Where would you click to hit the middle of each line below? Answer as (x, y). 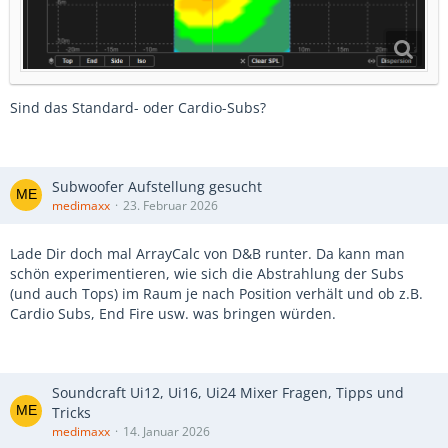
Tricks (71, 412)
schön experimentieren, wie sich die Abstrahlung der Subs (207, 273)
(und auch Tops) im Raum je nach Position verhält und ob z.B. (216, 293)
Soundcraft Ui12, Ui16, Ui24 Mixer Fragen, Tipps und (228, 392)
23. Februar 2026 (170, 205)
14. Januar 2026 (166, 431)
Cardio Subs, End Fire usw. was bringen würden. (173, 313)
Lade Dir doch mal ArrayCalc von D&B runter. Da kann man (207, 253)
